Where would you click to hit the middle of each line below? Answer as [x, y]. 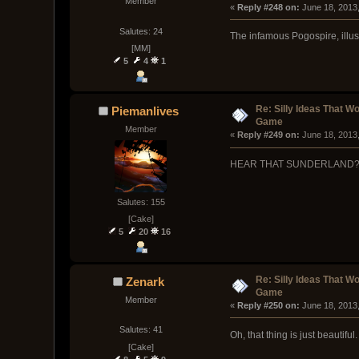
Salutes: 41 [141, 330]
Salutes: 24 [141, 31]
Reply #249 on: [268, 135]
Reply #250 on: [268, 305]
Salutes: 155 [141, 202]
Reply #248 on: [268, 7]
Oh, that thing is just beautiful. [293, 335]
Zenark [145, 281]
